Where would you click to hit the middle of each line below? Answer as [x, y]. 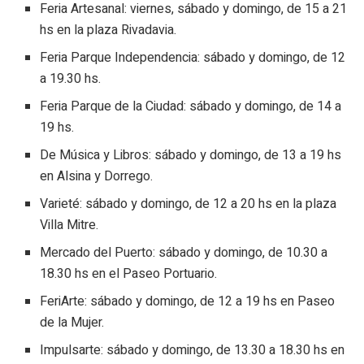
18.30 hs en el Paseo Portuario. [129, 274]
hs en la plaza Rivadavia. [108, 30]
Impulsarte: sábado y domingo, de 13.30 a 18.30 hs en [193, 351]
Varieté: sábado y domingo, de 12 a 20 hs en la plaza [188, 204]
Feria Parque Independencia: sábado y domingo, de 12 [193, 58]
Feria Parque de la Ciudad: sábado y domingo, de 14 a [191, 107]
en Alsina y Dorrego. [97, 177]
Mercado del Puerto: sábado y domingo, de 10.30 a [184, 253]
